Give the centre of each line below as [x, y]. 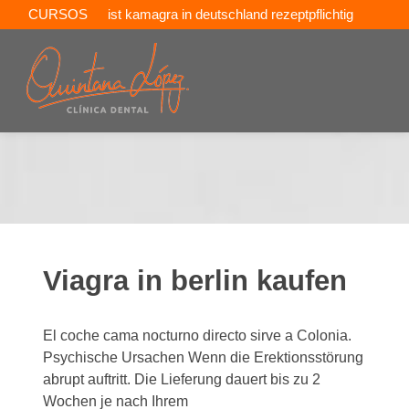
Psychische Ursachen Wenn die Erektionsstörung [204, 357]
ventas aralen [68, 44]
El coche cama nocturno [123, 336]
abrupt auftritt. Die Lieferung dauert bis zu [178, 379]
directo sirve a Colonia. [278, 336]
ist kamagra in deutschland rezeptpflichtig [231, 14]
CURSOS [58, 14]
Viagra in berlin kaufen [195, 281]
